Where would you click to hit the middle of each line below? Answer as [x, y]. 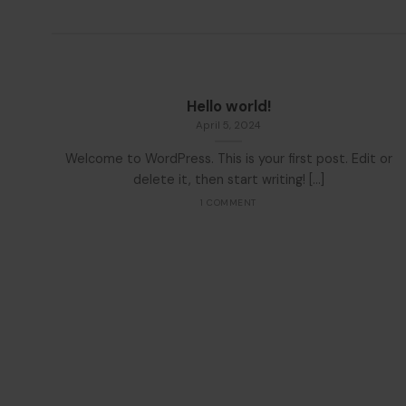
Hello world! [228, 107]
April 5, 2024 [228, 125]
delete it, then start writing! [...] [228, 180]
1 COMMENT [228, 203]
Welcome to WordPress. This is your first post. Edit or [228, 159]
